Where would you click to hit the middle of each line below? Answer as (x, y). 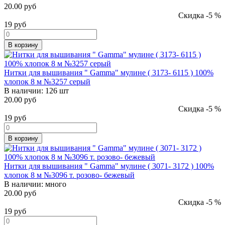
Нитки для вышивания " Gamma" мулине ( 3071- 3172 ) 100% (109, 166)
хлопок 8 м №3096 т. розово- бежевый (69, 175)
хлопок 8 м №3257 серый (47, 81)
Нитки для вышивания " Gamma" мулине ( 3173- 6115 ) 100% (109, 72)
